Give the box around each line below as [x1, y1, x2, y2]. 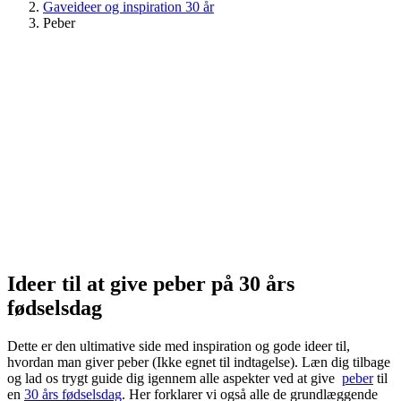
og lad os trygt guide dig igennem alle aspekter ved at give [7, 370, 342, 386]
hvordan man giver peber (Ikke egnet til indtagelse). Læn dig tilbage [7, 354, 390, 370]
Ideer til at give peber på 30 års [7, 271, 294, 295]
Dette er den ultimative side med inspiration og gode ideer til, [7, 337, 350, 354]
